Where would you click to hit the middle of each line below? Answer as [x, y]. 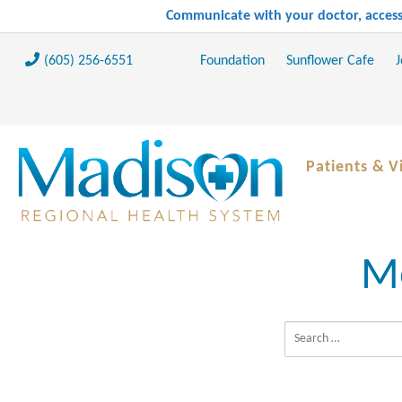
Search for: [315, 332]
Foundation [232, 61]
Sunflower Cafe [330, 61]
